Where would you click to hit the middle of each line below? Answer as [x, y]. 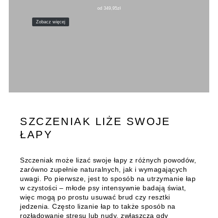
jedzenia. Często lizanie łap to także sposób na [98, 207]
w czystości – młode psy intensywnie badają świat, [103, 188]
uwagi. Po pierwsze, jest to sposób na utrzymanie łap [108, 179]
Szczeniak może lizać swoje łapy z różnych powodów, [108, 160]
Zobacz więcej [50, 22]
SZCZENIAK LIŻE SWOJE [95, 122]
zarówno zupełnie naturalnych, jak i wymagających [104, 170]
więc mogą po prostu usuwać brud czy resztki [95, 197]
